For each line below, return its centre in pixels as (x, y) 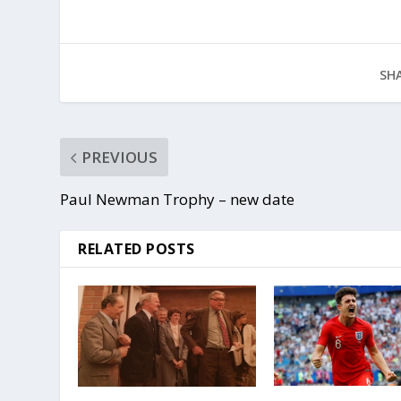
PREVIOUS (120, 158)
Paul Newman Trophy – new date (178, 200)
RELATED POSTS (137, 249)
